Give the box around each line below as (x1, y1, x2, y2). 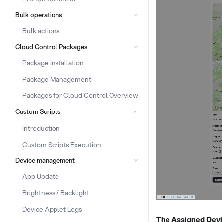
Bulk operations (15, 10, 62, 19)
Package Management (22, 74, 91, 84)
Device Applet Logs (22, 204, 82, 214)
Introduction (22, 123, 60, 133)
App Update (22, 171, 59, 181)
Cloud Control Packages (15, 42, 87, 51)
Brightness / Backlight (22, 187, 89, 197)
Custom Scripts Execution (22, 139, 101, 149)
